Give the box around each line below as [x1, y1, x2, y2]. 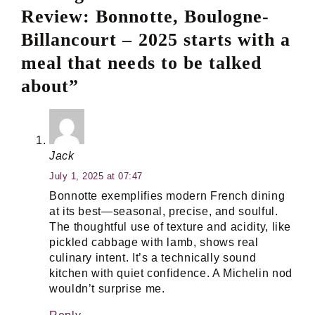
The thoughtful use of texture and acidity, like [49, 221, 292, 233]
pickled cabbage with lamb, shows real [49, 236, 259, 249]
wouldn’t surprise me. [49, 283, 165, 295]
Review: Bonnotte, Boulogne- [21, 6, 270, 27]
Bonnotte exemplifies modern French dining [49, 190, 285, 202]
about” [21, 75, 79, 96]
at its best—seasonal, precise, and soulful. [49, 205, 278, 218]
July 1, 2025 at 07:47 [49, 171, 143, 182]
